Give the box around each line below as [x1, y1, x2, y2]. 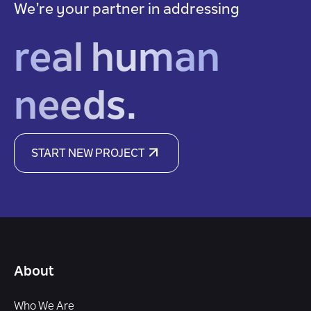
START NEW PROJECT [31, 149, 145, 160]
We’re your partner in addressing [14, 3, 239, 18]
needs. [14, 89, 137, 129]
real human [14, 41, 220, 81]
